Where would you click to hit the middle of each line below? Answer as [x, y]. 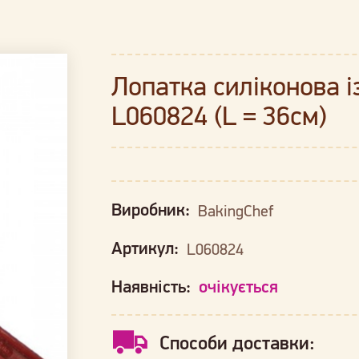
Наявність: [153, 287]
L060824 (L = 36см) [220, 115]
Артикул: [147, 248]
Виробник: [153, 210]
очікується [239, 287]
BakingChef [236, 210]
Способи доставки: [238, 343]
